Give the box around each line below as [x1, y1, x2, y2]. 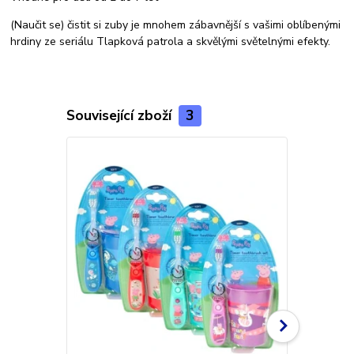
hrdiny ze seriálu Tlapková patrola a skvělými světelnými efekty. [10, 34, 331, 50]
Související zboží [66, 106, 175, 126]
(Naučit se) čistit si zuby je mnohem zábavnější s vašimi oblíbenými [10, 17, 341, 33]
